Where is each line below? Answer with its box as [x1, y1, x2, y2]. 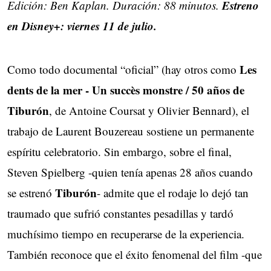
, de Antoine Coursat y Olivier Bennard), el [49, 102, 249, 118]
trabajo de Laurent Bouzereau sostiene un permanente [7, 123, 254, 139]
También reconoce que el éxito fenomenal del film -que [7, 246, 262, 262]
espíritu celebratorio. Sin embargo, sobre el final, [7, 143, 232, 159]
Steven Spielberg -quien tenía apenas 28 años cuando [7, 164, 253, 180]
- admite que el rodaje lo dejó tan [97, 184, 249, 200]
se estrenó [7, 184, 55, 200]
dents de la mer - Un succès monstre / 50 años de [7, 81, 244, 98]
